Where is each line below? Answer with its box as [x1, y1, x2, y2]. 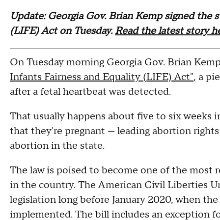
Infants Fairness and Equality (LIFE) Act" [10, 71, 193, 83]
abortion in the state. [10, 139, 105, 152]
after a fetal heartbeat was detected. [10, 85, 171, 98]
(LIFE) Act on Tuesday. [10, 25, 115, 37]
